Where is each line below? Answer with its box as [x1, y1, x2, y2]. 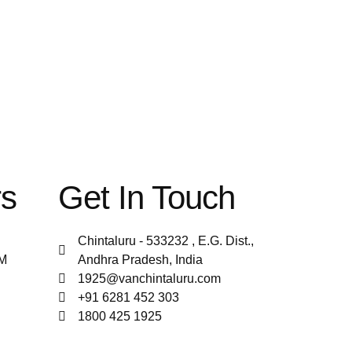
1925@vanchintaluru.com [78, 272, 221, 286]
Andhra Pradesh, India [78, 253, 203, 267]
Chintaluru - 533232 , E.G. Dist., [78, 234, 254, 248]
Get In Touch [58, 179, 235, 217]
